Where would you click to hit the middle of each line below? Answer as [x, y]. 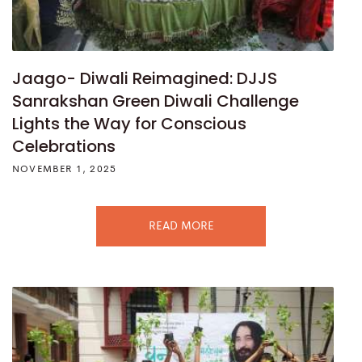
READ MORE [181, 227]
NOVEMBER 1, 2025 [65, 170]
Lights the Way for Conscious [129, 124]
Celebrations [64, 147]
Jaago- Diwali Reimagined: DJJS [145, 79]
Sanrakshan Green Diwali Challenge [156, 101]
